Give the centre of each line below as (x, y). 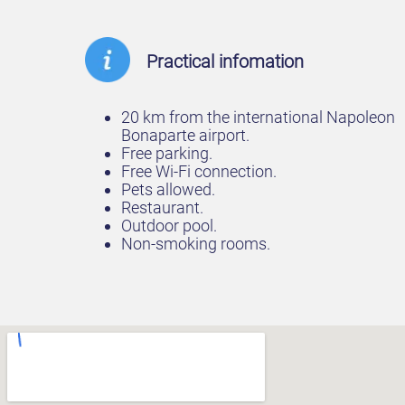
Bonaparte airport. (185, 135)
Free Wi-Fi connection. (199, 171)
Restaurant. (162, 207)
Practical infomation (225, 61)
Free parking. (167, 153)
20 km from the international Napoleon (258, 117)
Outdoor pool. (169, 226)
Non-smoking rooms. (196, 244)
